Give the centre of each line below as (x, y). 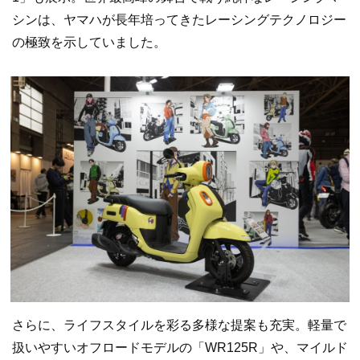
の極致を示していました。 (89, 42)
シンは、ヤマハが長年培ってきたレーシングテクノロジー (179, 19)
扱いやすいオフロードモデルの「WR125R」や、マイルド (180, 347)
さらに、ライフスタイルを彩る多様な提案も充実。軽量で (179, 325)
